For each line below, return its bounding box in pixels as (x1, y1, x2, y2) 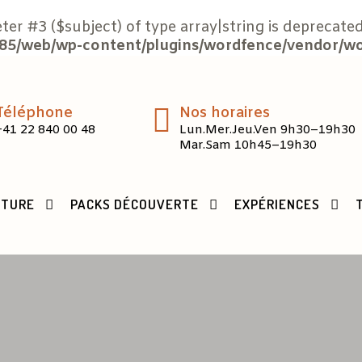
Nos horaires (179, 103, 271, 123)
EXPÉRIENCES (234, 196, 320, 213)
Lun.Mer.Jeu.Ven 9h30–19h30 (179, 122, 356, 138)
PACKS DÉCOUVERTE (70, 196, 199, 213)
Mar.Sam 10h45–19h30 (179, 137, 318, 154)
